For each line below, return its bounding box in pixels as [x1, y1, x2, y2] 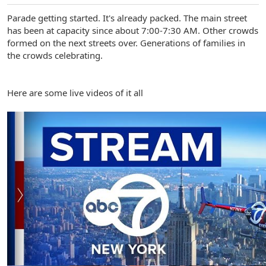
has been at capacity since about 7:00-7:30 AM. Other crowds [7, 24, 258, 36]
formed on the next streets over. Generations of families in [7, 36, 245, 49]
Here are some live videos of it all [7, 86, 143, 99]
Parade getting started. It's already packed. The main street [7, 11, 247, 24]
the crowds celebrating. [7, 49, 103, 61]
